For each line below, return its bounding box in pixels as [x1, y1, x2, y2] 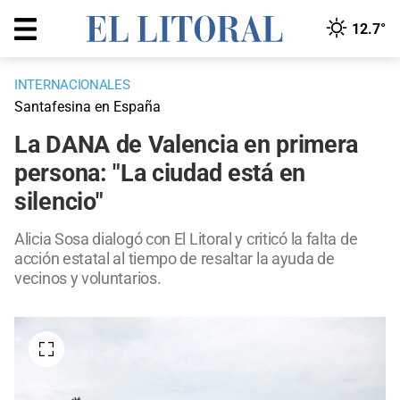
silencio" [14, 187, 104, 217]
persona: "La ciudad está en [14, 159, 305, 188]
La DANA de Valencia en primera [14, 130, 359, 160]
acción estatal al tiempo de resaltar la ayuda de [14, 249, 335, 269]
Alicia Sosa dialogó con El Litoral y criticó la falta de [14, 229, 358, 249]
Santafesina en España [14, 98, 161, 116]
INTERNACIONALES [14, 77, 130, 94]
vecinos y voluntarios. [14, 269, 162, 288]
